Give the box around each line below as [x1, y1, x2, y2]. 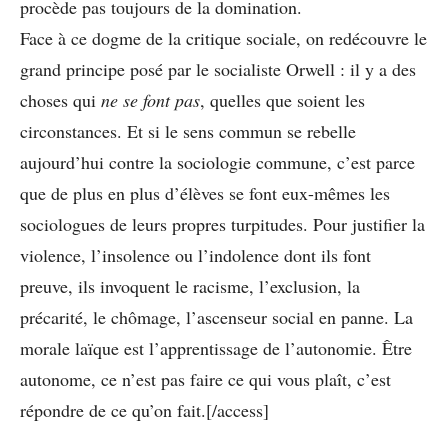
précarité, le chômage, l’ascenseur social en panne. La [20, 304, 413, 329]
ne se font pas [101, 87, 200, 112]
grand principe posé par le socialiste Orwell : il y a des [20, 56, 416, 81]
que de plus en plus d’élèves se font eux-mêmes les [20, 180, 390, 205]
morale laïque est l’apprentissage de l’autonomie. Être [20, 335, 412, 360]
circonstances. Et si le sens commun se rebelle [20, 118, 356, 143]
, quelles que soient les [200, 87, 365, 112]
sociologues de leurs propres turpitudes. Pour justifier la [20, 211, 425, 236]
